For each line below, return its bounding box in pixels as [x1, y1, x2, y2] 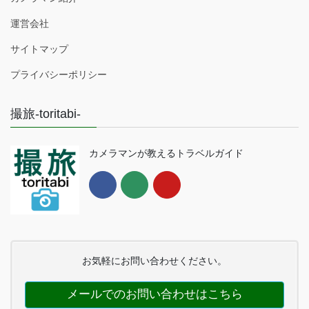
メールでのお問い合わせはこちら [63, 288, 246, 301]
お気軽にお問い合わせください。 [82, 255, 227, 267]
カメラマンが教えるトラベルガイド [89, 148, 243, 159]
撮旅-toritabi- [10, 107, 81, 121]
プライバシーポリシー [10, 69, 107, 81]
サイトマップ [10, 43, 68, 55]
